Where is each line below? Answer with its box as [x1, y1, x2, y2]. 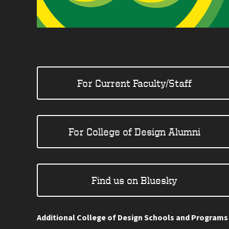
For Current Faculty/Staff [77, 77, 192, 89]
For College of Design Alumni [68, 125, 200, 138]
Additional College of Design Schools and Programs [37, 212, 228, 224]
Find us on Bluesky [91, 174, 177, 186]
